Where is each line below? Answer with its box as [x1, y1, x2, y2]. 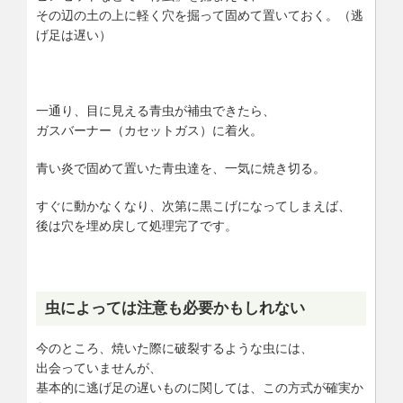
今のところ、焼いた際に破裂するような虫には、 [36, 341, 313, 355]
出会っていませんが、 [36, 361, 162, 375]
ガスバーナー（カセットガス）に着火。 [36, 123, 263, 138]
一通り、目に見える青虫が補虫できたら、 [36, 103, 275, 118]
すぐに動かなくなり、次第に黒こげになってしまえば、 [36, 199, 351, 213]
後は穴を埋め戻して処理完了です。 [36, 219, 237, 233]
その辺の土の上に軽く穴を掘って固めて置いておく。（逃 [36, 8, 363, 22]
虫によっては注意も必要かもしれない [45, 300, 305, 317]
